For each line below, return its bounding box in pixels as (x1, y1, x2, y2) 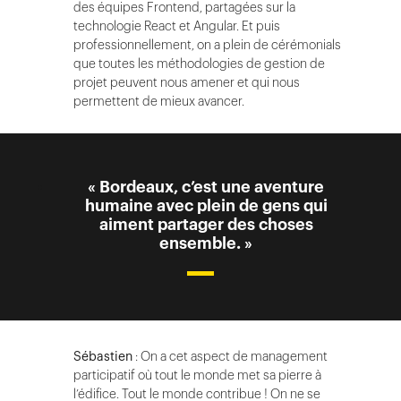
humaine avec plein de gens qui (84, 194, 328, 218)
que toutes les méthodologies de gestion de (73, 55, 325, 73)
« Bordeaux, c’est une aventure (88, 175, 324, 200)
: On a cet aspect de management (132, 347, 328, 366)
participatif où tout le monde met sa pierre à (73, 366, 321, 385)
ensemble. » (159, 232, 252, 256)
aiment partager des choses (98, 213, 313, 237)
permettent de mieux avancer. (73, 92, 248, 111)
